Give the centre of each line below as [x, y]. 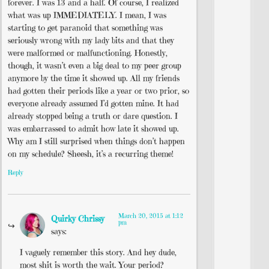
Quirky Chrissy [78, 218]
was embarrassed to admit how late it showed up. [93, 129]
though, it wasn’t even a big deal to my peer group [95, 66]
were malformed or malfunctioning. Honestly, [88, 53]
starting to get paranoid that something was [85, 28]
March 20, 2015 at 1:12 [151, 215]
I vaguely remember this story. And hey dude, [98, 252]
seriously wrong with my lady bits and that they [91, 41]
